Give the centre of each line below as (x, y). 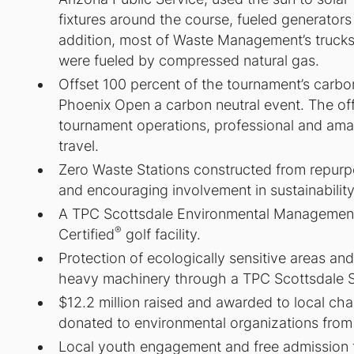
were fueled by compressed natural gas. (188, 61)
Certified (86, 235)
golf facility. (161, 235)
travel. (78, 146)
